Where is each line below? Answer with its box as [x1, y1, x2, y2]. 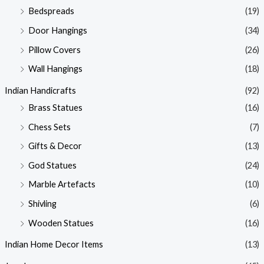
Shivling [28, 199, 57, 209]
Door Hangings [28, 25, 87, 35]
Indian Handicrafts [4, 85, 76, 95]
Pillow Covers [28, 44, 81, 55]
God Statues [28, 160, 77, 170]
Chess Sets [28, 121, 71, 132]
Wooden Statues [28, 217, 94, 228]
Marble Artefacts [28, 179, 95, 190]
